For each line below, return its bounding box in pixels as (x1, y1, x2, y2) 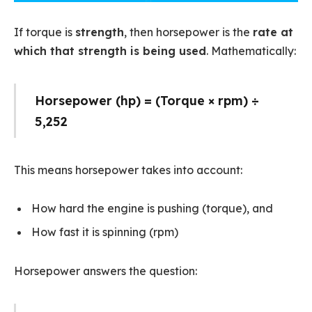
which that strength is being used (14, 44, 206, 58)
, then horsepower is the (124, 25, 253, 40)
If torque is (14, 25, 75, 40)
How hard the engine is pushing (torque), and (31, 201, 273, 216)
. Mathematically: (206, 44, 296, 58)
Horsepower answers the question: (14, 264, 197, 278)
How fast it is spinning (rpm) (31, 225, 178, 240)
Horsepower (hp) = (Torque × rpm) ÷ (34, 92, 259, 108)
